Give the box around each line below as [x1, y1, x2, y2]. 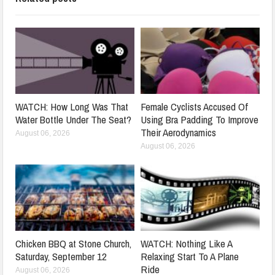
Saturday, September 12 [15, 249, 107, 264]
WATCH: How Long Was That [15, 99, 129, 114]
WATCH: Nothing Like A [141, 236, 232, 251]
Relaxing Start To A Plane [141, 249, 239, 264]
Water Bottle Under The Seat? [15, 112, 132, 127]
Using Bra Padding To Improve [141, 112, 258, 127]
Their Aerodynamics [141, 125, 216, 140]
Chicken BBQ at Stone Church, [15, 236, 132, 251]
